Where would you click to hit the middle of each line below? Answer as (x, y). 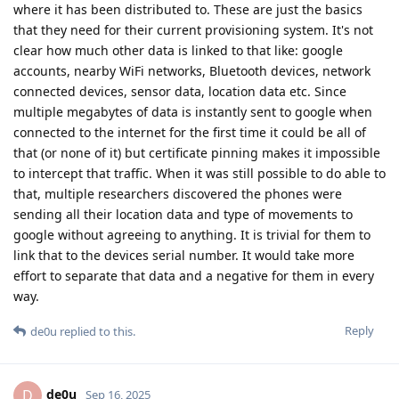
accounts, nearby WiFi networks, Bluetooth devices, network (192, 71)
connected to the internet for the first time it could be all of (190, 133)
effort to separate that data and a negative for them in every (194, 276)
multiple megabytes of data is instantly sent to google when (193, 112)
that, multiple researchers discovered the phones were (178, 194)
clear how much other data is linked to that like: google (178, 51)
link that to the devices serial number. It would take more (184, 256)
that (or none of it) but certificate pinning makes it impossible (197, 153)
